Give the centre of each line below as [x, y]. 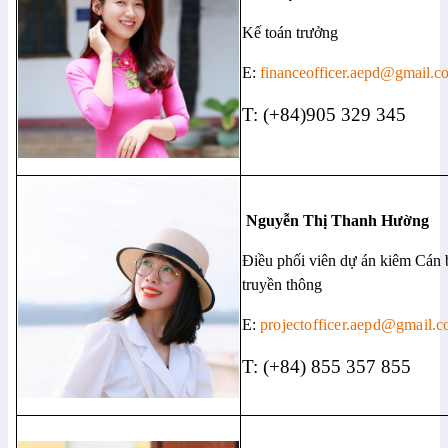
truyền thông [282, 285]
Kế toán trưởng [290, 33]
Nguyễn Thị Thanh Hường [337, 221]
